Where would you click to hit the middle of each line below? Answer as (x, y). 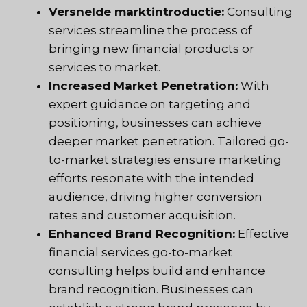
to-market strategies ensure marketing (165, 160)
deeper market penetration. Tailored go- (169, 142)
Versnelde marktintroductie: (136, 12)
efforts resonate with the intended (151, 179)
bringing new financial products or (151, 49)
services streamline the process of (150, 30)
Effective (262, 234)
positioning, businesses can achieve (155, 123)
